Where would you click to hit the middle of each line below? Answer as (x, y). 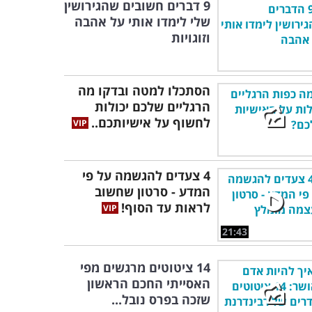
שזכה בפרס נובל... (161, 299)
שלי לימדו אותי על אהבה (142, 22)
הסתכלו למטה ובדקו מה (144, 91)
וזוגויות (191, 38)
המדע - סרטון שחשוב (153, 192)
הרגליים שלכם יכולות (153, 107)
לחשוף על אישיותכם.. (151, 123)
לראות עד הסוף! (166, 208)
